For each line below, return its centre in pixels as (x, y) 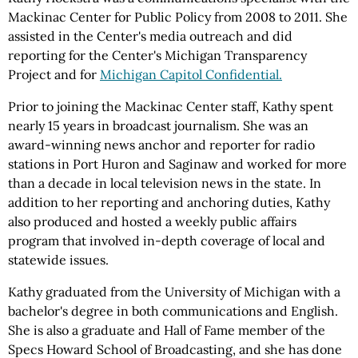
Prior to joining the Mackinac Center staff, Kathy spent (171, 106)
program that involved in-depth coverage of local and (167, 241)
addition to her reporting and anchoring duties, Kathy (169, 202)
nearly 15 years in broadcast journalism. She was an (158, 125)
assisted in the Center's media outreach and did (150, 36)
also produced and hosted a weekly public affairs (152, 221)
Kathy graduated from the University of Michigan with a (174, 292)
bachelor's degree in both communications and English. (173, 311)
